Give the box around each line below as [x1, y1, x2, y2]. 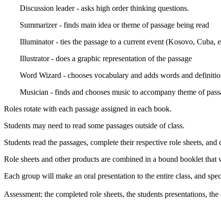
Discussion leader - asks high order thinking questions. [20, 4, 189, 12]
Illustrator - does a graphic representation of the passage [20, 54, 192, 63]
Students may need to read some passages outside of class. [4, 121, 184, 130]
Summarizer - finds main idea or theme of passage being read [20, 21, 209, 29]
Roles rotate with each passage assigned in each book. [4, 105, 172, 113]
